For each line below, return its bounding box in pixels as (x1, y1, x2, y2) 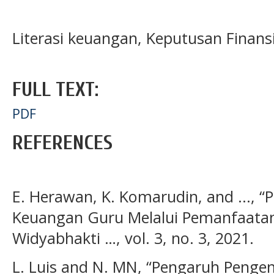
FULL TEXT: (12, 77, 98, 102)
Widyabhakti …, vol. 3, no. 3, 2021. (12, 228, 254, 249)
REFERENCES (12, 130, 113, 155)
